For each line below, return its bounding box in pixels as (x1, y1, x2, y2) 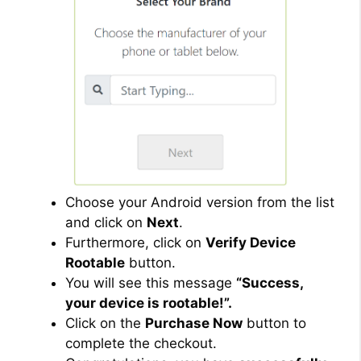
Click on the (65, 314, 145, 331)
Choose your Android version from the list (65, 193, 334, 210)
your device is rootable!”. (65, 294, 232, 311)
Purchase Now (145, 314, 243, 331)
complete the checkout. (65, 334, 217, 351)
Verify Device (205, 234, 296, 251)
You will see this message (65, 274, 236, 291)
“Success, (236, 274, 303, 291)
